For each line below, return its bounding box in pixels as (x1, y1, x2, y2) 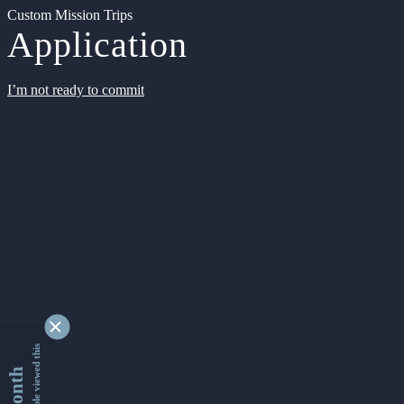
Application (7, 24, 188, 65)
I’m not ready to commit (7, 82, 144, 97)
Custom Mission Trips (7, 7, 133, 23)
